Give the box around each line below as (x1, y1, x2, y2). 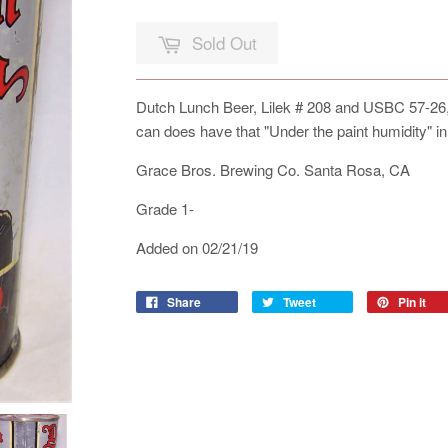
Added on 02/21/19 (136, 237, 258, 259)
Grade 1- (136, 198, 194, 220)
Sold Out (192, 29, 257, 55)
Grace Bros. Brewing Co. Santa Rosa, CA (136, 159, 410, 181)
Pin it (398, 293, 426, 312)
